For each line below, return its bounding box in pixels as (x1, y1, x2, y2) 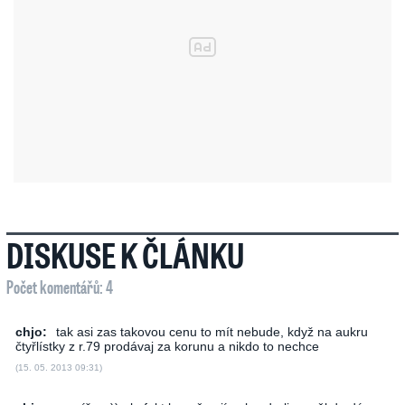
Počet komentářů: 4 (6, 275, 113, 298)
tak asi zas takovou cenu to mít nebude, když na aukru (56, 325, 368, 339)
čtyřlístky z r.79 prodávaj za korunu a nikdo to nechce (15, 339, 319, 353)
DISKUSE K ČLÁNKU (6, 232, 244, 278)
